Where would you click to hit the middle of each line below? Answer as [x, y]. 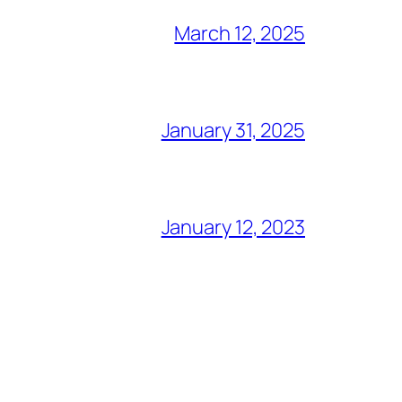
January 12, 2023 [233, 227]
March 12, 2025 [240, 33]
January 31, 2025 [233, 130]
